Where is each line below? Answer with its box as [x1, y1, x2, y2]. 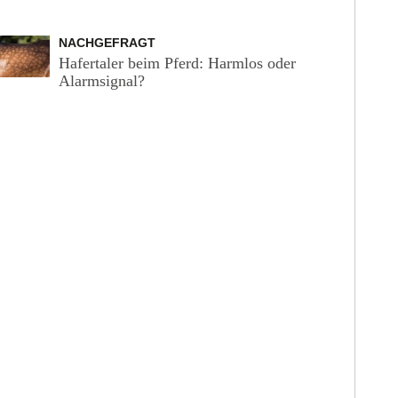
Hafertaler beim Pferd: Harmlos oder [58, 54, 296, 72]
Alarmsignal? [58, 72, 145, 90]
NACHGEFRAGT [58, 36, 155, 50]
